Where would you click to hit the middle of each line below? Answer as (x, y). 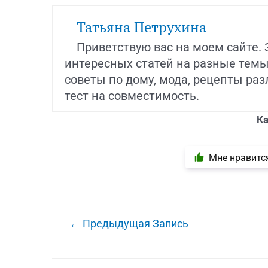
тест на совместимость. (132, 95)
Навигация (77, 217)
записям (72, 250)
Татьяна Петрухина (141, 27)
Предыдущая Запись (135, 223)
